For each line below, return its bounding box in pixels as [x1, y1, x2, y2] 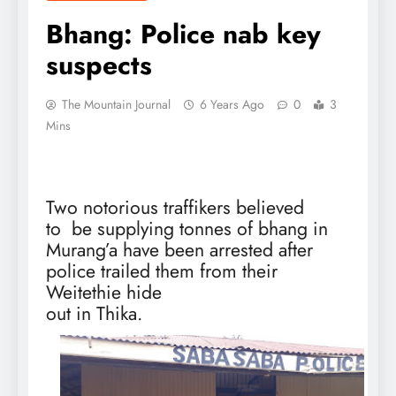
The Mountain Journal [62, 95, 171, 113]
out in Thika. [46, 299, 142, 327]
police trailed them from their [46, 256, 278, 285]
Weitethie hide [46, 278, 162, 306]
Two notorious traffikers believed [46, 193, 304, 221]
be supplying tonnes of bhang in [72, 214, 328, 242]
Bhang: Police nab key [46, 14, 321, 53]
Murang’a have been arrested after [46, 235, 313, 263]
